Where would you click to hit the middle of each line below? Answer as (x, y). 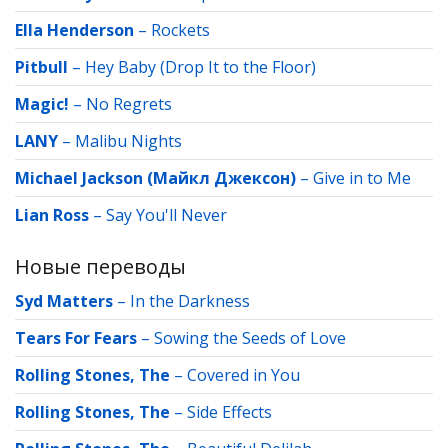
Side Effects (229, 412)
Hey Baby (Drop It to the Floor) (200, 67)
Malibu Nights (128, 141)
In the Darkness (190, 301)
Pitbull (41, 67)
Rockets (180, 30)
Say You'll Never (166, 215)
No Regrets (129, 104)
